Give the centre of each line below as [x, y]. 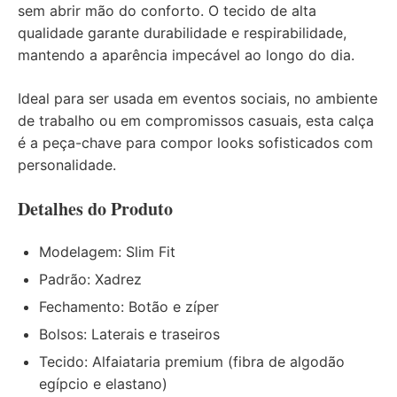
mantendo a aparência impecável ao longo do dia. [186, 54]
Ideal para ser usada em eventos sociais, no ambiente [198, 98]
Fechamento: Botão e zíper [129, 306]
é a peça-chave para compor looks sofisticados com [195, 142]
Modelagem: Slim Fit [107, 251]
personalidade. [67, 164]
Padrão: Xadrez [90, 279]
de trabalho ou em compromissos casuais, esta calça [196, 120]
